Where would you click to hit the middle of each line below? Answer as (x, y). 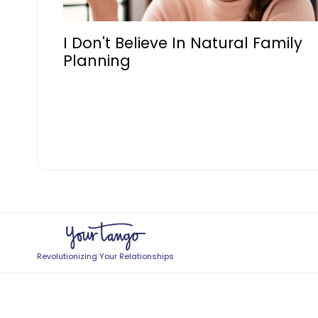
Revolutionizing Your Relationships (106, 256)
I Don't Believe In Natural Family (183, 43)
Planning (97, 61)
